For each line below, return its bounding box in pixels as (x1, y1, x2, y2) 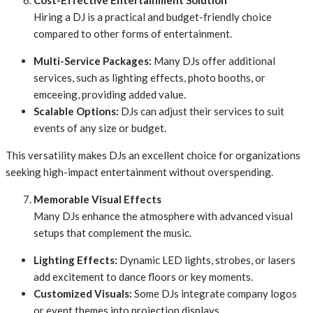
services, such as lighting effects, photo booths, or (34, 71, 265, 84)
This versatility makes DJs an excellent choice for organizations (6, 149, 300, 161)
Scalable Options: (34, 105, 119, 117)
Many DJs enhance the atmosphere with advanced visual (34, 210, 293, 222)
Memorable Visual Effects (34, 193, 161, 205)
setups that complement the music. (34, 226, 191, 239)
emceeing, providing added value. (34, 88, 186, 101)
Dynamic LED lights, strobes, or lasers (117, 254, 296, 266)
